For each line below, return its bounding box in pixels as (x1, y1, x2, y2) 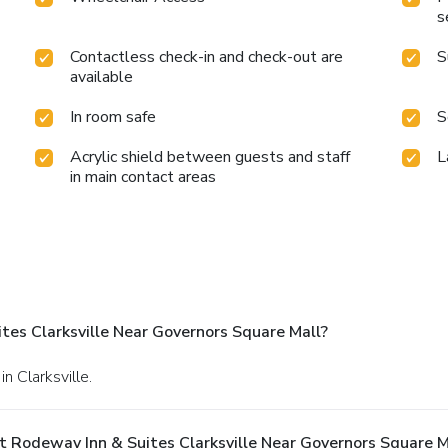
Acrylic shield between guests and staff (70, 146, 351, 169)
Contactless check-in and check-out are (70, 46, 344, 69)
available (70, 66, 134, 89)
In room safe (70, 106, 157, 129)
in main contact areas (70, 166, 217, 189)
